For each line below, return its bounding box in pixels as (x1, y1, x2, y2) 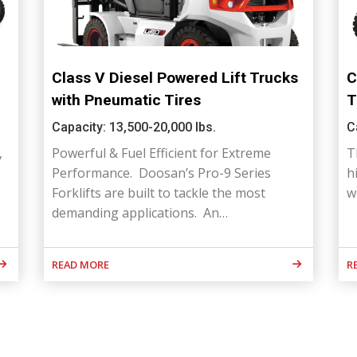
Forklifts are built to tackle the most (52, 184, 266, 202)
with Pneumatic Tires (52, 91, 202, 110)
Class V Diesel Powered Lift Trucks (52, 69, 299, 88)
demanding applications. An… (52, 204, 229, 222)
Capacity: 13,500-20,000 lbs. (52, 120, 217, 135)
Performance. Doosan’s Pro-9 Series (52, 164, 272, 182)
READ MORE (52, 257, 110, 273)
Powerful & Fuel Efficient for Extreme (52, 144, 272, 163)
